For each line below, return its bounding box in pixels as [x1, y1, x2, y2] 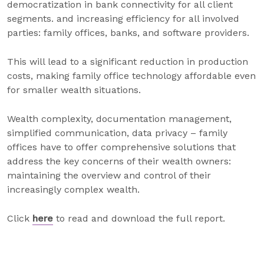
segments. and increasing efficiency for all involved [7, 13, 239, 24]
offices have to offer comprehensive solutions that [7, 141, 236, 153]
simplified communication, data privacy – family [7, 127, 227, 138]
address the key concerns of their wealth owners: [7, 156, 231, 167]
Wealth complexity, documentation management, [7, 113, 232, 124]
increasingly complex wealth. [7, 184, 140, 195]
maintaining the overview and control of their [7, 170, 211, 181]
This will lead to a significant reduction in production [7, 56, 248, 67]
